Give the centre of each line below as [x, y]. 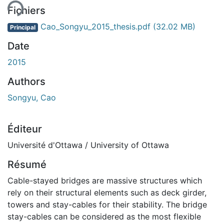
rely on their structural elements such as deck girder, [107, 192]
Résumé [27, 164]
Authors [26, 81]
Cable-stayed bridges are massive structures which [105, 180]
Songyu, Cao [32, 97]
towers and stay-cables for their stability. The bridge [107, 204]
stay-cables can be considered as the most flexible [104, 216]
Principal [22, 27]
